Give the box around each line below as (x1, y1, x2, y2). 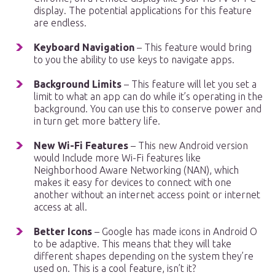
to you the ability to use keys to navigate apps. (34, 54, 234, 66)
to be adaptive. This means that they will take (34, 238, 231, 250)
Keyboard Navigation (34, 42, 134, 53)
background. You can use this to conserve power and (34, 103, 261, 115)
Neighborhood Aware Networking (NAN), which (34, 165, 239, 176)
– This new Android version (131, 140, 248, 152)
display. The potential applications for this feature (34, 5, 252, 17)
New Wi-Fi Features (34, 140, 131, 152)
